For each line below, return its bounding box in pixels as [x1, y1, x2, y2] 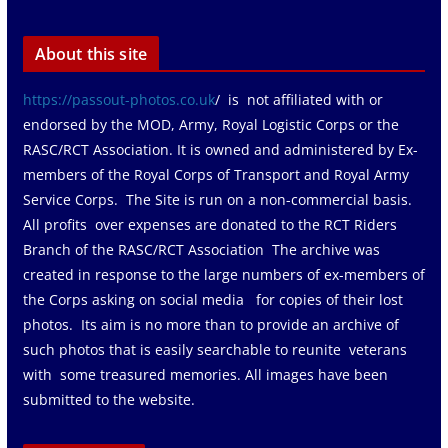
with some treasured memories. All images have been [22, 364, 388, 384]
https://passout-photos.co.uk [22, 89, 215, 109]
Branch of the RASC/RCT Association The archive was [22, 239, 380, 259]
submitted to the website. [22, 389, 195, 409]
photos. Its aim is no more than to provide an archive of [22, 314, 399, 334]
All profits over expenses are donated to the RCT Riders [22, 214, 397, 234]
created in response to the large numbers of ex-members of [22, 264, 425, 284]
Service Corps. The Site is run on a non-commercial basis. [22, 189, 412, 209]
